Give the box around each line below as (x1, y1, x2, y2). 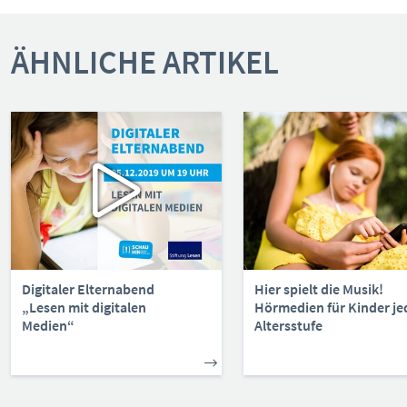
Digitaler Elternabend (22, 279, 154, 299)
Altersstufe (254, 315, 323, 335)
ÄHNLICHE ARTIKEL (11, 40, 279, 84)
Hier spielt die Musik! (254, 279, 383, 299)
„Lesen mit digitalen (22, 297, 146, 317)
